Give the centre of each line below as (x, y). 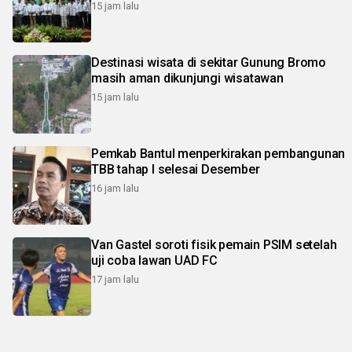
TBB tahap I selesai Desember (176, 169)
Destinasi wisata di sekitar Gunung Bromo (209, 62)
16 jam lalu (115, 188)
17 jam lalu (115, 279)
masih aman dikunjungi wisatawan (187, 78)
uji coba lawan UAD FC (154, 260)
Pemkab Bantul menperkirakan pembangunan (218, 153)
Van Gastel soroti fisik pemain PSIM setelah (214, 244)
